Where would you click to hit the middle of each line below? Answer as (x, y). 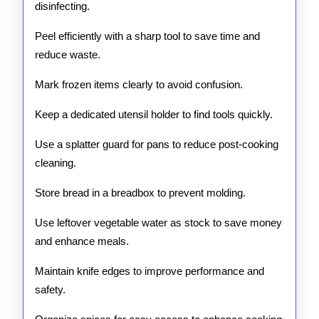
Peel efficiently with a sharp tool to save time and (147, 36)
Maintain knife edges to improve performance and (150, 271)
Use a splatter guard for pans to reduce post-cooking (157, 144)
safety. (50, 289)
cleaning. (56, 163)
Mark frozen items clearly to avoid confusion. (139, 84)
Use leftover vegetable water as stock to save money (158, 223)
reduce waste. (68, 54)
